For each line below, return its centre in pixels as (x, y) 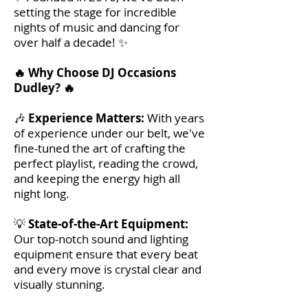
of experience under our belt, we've (109, 133)
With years (174, 118)
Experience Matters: (86, 118)
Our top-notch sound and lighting (101, 239)
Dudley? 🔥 (44, 88)
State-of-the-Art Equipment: (108, 224)
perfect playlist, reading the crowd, (106, 163)
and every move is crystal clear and (108, 269)
